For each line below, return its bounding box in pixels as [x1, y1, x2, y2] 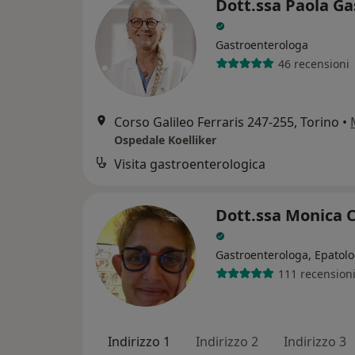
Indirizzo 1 [108, 333, 170, 351]
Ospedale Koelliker [114, 132, 216, 148]
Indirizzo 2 [196, 333, 258, 351]
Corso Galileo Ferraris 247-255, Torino [114, 113, 339, 132]
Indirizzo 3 [284, 333, 346, 351]
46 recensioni [277, 55, 349, 71]
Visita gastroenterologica [114, 155, 265, 174]
